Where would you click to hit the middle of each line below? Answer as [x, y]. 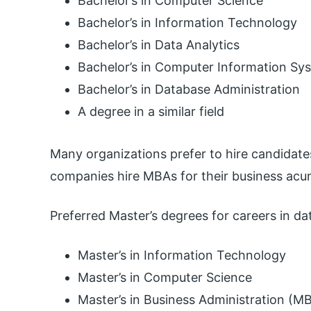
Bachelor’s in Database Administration [189, 90]
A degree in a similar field [151, 112]
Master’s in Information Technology [182, 255]
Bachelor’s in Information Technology [187, 23]
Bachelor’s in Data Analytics [159, 45]
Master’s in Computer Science [165, 278]
